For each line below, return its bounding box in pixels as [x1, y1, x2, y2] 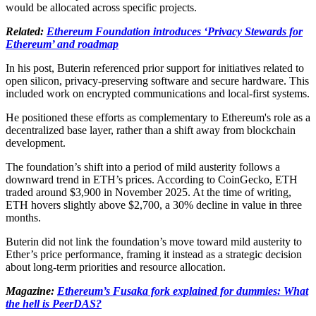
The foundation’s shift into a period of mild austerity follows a [6, 160, 280, 173]
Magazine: [6, 284, 57, 297]
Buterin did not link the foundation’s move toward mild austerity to [6, 235, 302, 248]
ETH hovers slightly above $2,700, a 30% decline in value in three [6, 198, 302, 211]
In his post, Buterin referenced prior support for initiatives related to [6, 61, 304, 74]
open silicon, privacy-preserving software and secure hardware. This [6, 74, 309, 87]
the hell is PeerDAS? [6, 297, 102, 310]
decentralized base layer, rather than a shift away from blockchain [6, 123, 296, 136]
